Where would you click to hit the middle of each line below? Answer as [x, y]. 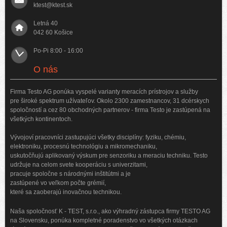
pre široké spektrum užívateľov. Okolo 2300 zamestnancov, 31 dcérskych [110, 101]
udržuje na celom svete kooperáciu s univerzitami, [79, 164]
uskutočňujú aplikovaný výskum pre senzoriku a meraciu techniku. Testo [109, 155]
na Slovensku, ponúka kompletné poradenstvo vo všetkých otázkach [104, 220]
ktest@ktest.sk [53, 5]
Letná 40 [46, 23]
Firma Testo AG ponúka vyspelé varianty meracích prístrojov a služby [104, 91]
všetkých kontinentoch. [41, 119]
